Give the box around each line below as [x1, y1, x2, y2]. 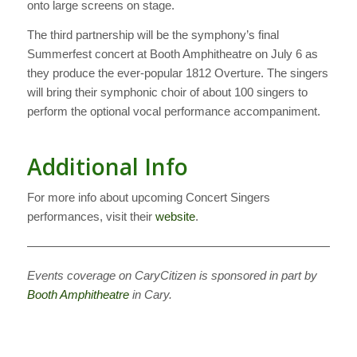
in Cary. [128, 287, 172, 301]
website [155, 210, 195, 224]
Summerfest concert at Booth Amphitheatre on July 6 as [26, 46, 318, 61]
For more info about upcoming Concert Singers [26, 190, 270, 205]
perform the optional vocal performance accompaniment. [26, 104, 320, 118]
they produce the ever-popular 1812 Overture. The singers [26, 65, 328, 80]
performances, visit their [26, 210, 155, 224]
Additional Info [26, 151, 188, 182]
